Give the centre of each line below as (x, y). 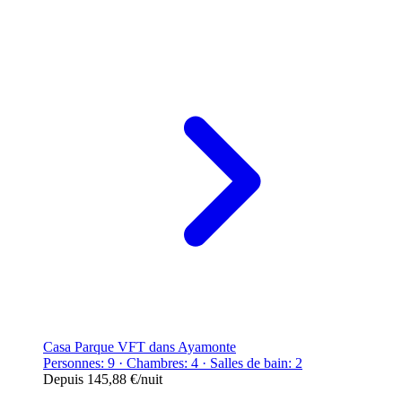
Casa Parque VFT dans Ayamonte (140, 346)
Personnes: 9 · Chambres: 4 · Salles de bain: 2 (173, 363)
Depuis (65, 379)
